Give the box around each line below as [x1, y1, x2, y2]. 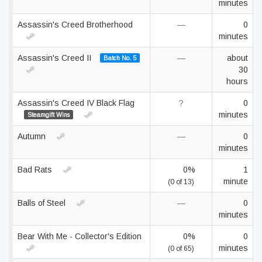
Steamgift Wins [27, 111, 70, 118]
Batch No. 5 [103, 54, 136, 61]
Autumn [18, 132, 48, 141]
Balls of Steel [18, 198, 68, 208]
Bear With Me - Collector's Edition [18, 232, 142, 241]
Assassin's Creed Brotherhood [18, 20, 133, 29]
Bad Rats [18, 165, 54, 174]
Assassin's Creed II [18, 53, 94, 63]
